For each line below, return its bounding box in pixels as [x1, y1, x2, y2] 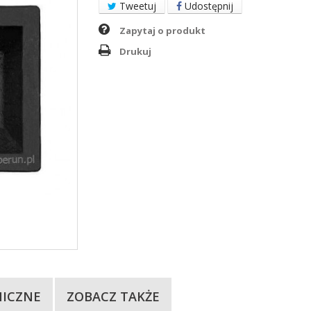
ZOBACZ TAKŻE [67, 287, 160, 305]
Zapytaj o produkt [119, 24, 205, 37]
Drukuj [119, 45, 151, 58]
